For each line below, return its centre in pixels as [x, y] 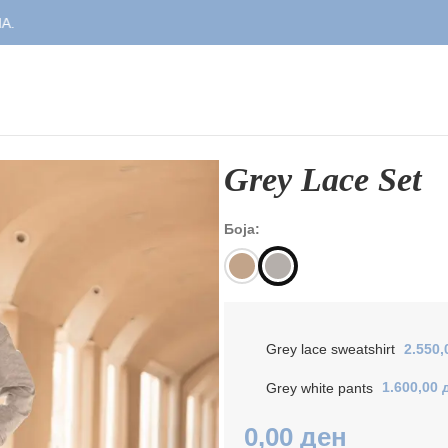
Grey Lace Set [322, 179]
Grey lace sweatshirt [332, 349]
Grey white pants [321, 387]
